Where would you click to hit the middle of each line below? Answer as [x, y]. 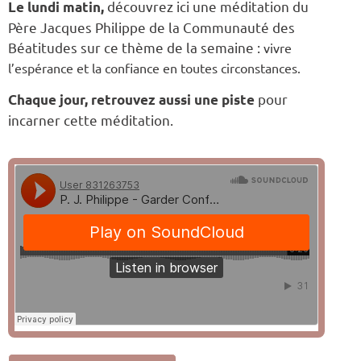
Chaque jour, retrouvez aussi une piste [131, 100]
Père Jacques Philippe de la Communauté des [151, 27]
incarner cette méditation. [91, 120]
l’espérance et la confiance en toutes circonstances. [154, 67]
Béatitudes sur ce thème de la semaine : [136, 47]
